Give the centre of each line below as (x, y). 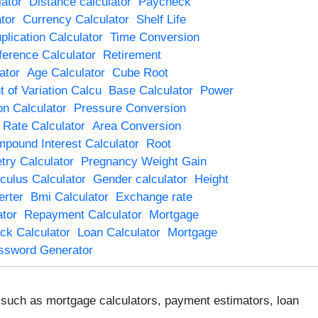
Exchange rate (154, 197)
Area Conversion (136, 126)
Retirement (132, 55)
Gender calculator (140, 179)
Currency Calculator (76, 19)
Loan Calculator (119, 232)
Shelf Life (161, 19)
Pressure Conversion (130, 108)
